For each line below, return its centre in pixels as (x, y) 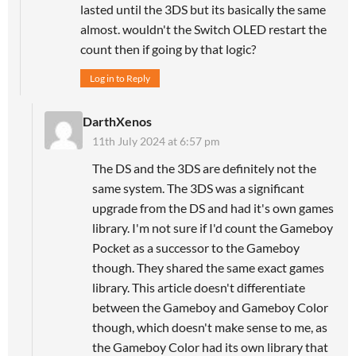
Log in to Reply (120, 79)
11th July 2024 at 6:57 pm (156, 141)
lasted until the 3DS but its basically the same (203, 10)
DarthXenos (117, 122)
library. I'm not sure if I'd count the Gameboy (213, 228)
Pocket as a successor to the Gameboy (196, 248)
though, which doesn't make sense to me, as (210, 327)
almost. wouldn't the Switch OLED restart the (203, 29)
